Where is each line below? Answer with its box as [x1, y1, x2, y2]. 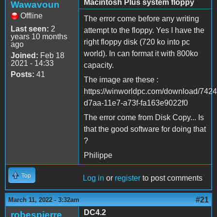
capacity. [84, 61, 114, 69]
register [115, 173, 140, 182]
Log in [83, 173, 104, 182]
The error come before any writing [84, 14, 199, 23]
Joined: [11, 51, 38, 60]
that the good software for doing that [84, 124, 206, 133]
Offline [20, 11, 43, 20]
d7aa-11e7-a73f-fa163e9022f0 [84, 98, 188, 107]
